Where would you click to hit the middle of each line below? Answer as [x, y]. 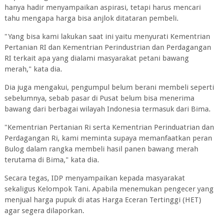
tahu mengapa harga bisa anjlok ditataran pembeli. [92, 18]
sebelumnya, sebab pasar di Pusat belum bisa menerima [99, 98]
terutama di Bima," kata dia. [53, 160]
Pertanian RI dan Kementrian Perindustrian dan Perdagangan [108, 47]
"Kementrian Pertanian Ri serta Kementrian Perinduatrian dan [109, 127]
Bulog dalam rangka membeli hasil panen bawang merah [101, 149]
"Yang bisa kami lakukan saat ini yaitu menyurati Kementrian [107, 37]
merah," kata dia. [34, 69]
